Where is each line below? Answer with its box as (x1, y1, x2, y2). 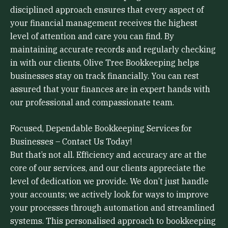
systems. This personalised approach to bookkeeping (10, 216, 216, 226)
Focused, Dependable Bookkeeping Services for (10, 123, 192, 134)
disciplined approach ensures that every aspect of (10, 4, 204, 15)
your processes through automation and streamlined (10, 203, 215, 213)
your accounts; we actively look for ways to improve (10, 189, 209, 200)
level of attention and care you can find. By (10, 31, 174, 41)
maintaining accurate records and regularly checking (10, 44, 216, 54)
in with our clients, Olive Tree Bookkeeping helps (10, 57, 199, 68)
